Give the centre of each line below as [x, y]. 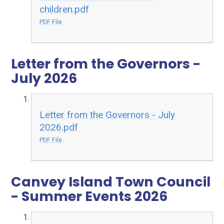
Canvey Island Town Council [111, 181]
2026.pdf [59, 127]
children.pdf [64, 9]
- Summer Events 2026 [89, 196]
